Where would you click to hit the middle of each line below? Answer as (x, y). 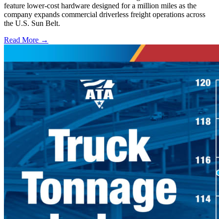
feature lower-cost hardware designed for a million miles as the (100, 6)
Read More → (26, 40)
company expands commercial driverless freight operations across (105, 15)
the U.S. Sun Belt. (32, 23)
